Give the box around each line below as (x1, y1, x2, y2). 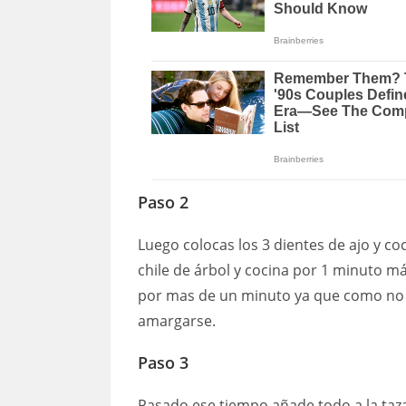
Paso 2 (138, 191, 188, 214)
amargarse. (138, 311, 216, 332)
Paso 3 (138, 352, 188, 374)
